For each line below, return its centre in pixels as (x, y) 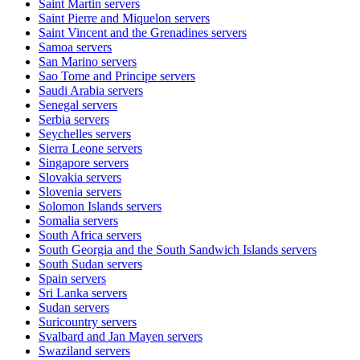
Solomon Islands (81, 206)
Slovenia (61, 191)
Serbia (55, 119)
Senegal (59, 104)
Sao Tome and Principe (98, 76)
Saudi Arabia (72, 90)
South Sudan (71, 264)
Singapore (64, 162)
